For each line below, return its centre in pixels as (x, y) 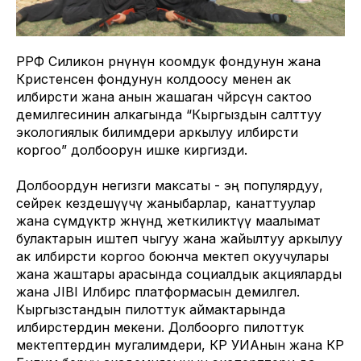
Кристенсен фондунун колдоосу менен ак (154, 79)
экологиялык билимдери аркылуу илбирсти (157, 132)
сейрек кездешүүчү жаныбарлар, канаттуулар (166, 203)
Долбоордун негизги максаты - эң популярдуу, (170, 185)
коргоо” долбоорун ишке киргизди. (132, 150)
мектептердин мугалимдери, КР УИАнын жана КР (180, 345)
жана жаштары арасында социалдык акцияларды (179, 274)
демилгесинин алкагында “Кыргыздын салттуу (169, 114)
